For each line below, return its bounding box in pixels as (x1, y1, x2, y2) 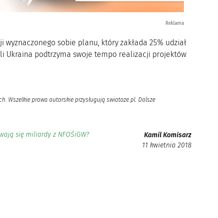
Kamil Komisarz (144, 130, 192, 139)
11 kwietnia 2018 (142, 141, 192, 149)
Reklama (165, 20, 184, 26)
